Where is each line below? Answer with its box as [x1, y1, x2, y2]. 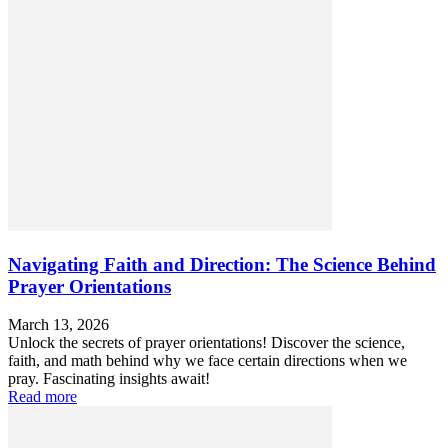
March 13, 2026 [8, 316, 109, 334]
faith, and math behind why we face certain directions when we [8, 352, 407, 370]
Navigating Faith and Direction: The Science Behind [8, 253, 436, 275]
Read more [8, 388, 77, 406]
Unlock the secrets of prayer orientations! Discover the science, [8, 334, 405, 352]
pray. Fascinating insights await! [8, 370, 210, 388]
